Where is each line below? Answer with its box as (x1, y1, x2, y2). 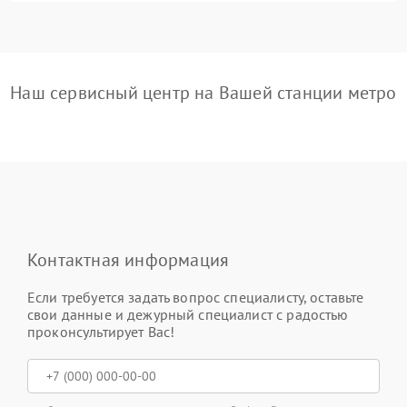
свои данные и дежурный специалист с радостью (27, 305, 349, 323)
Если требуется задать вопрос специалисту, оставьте (27, 288, 364, 306)
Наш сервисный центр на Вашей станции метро (10, 81, 397, 104)
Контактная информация (27, 248, 230, 272)
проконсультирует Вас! (27, 323, 175, 341)
